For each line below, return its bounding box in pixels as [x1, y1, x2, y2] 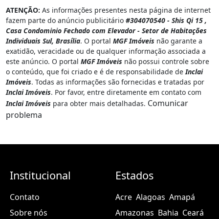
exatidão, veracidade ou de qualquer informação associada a [6, 46, 206, 56]
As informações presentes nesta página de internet [40, 5, 211, 15]
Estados [115, 168, 153, 182]
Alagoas [136, 191, 165, 202]
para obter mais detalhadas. [51, 98, 148, 108]
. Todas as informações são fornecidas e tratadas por [31, 77, 204, 87]
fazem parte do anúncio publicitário [6, 15, 126, 25]
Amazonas [115, 207, 154, 218]
